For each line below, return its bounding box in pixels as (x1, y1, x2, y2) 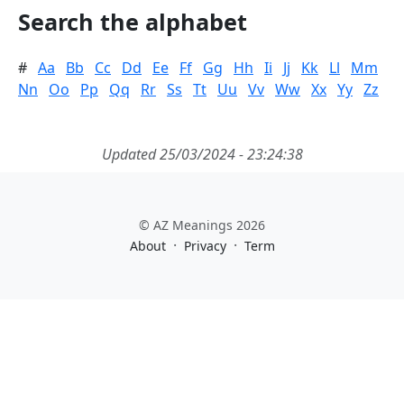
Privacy (183, 237, 226, 254)
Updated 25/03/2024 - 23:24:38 (101, 144, 303, 164)
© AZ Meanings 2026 (139, 216, 265, 234)
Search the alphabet (18, 6, 247, 37)
